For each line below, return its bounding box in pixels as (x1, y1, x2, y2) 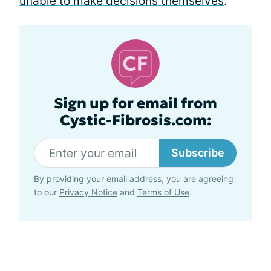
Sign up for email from (54, 94, 217, 113)
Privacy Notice (59, 187, 117, 197)
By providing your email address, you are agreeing (34, 174, 233, 184)
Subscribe (171, 146, 224, 159)
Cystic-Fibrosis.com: (59, 111, 212, 129)
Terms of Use (137, 187, 189, 197)
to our (34, 187, 59, 197)
